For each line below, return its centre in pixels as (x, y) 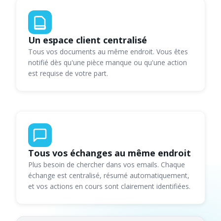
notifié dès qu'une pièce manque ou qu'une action (108, 63)
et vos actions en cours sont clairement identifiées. (109, 186)
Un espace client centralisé (88, 40)
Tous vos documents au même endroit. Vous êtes (108, 52)
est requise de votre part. (68, 74)
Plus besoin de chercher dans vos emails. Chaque (107, 165)
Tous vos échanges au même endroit (110, 153)
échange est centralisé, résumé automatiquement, (109, 176)
